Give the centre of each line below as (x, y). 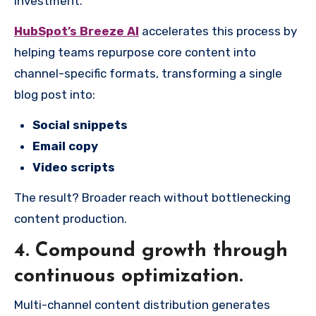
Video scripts (74, 168)
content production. (71, 219)
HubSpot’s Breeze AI (77, 31)
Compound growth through (162, 251)
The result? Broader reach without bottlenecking (152, 198)
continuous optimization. (128, 277)
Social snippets (80, 125)
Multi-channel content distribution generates (142, 304)
